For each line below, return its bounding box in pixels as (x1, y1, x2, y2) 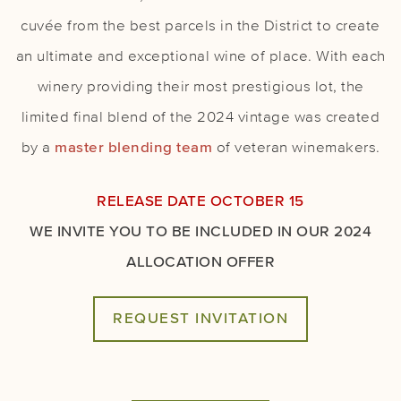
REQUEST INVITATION (113, 311, 288, 327)
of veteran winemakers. (212, 141, 380, 157)
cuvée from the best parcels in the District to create (21, 19, 380, 35)
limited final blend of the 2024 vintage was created (21, 110, 380, 126)
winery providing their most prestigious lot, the (37, 80, 364, 96)
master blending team (55, 141, 212, 157)
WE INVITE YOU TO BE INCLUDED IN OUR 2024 (30, 224, 371, 240)
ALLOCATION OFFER (126, 254, 275, 270)
